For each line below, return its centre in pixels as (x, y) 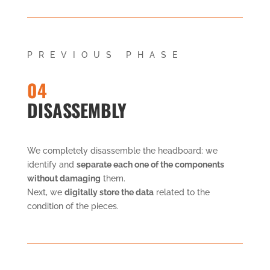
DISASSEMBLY (77, 110)
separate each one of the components (150, 164)
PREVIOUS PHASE (105, 55)
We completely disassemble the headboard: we (122, 150)
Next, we (46, 192)
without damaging (64, 178)
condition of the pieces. (73, 206)
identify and (52, 164)
